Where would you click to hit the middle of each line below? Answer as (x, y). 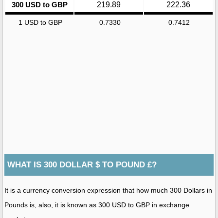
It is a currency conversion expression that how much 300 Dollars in (108, 190)
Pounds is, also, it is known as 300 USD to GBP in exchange (97, 205)
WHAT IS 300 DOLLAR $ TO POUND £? (82, 164)
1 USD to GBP (40, 22)
